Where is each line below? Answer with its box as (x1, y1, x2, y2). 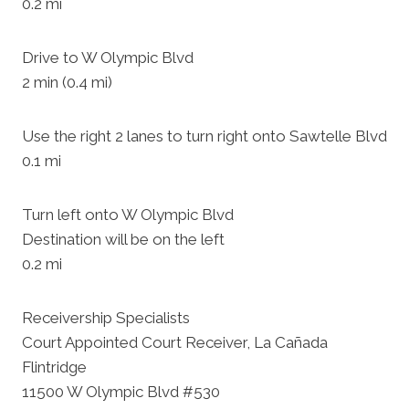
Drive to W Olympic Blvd (22, 48, 194, 67)
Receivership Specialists (22, 309, 190, 327)
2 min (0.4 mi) (22, 73, 112, 91)
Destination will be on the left (22, 230, 225, 248)
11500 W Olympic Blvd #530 (22, 383, 220, 401)
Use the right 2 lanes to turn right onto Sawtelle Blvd (22, 127, 387, 145)
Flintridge (22, 358, 87, 376)
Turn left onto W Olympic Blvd (22, 205, 234, 224)
